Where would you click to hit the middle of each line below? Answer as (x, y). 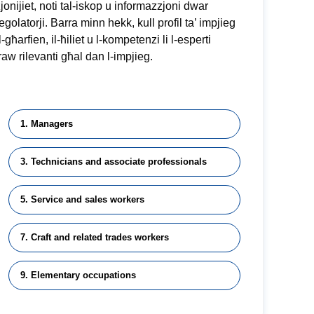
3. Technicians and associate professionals (113, 162)
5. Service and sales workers (82, 199)
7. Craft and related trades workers (94, 237)
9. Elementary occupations (78, 275)
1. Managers (46, 124)
